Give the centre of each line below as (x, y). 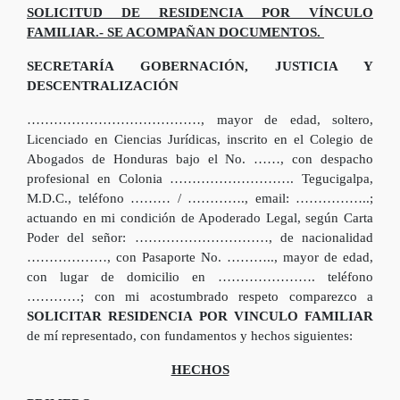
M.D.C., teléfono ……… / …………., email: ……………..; (200, 198)
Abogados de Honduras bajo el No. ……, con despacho (200, 159)
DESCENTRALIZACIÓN (103, 86)
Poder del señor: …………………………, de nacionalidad (200, 237)
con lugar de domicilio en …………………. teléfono (200, 277)
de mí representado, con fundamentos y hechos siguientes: (190, 336)
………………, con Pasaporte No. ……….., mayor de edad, (200, 257)
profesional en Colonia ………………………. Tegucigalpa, (200, 179)
